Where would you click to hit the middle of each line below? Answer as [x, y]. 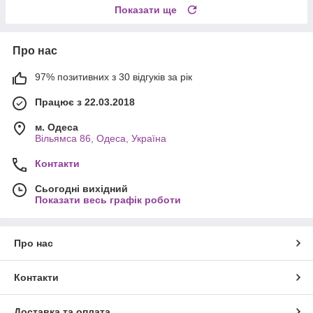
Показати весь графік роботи [108, 200]
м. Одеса [57, 128]
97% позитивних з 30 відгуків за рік [114, 77]
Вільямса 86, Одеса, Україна [101, 139]
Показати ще [146, 10]
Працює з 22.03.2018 [85, 102]
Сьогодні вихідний [81, 189]
